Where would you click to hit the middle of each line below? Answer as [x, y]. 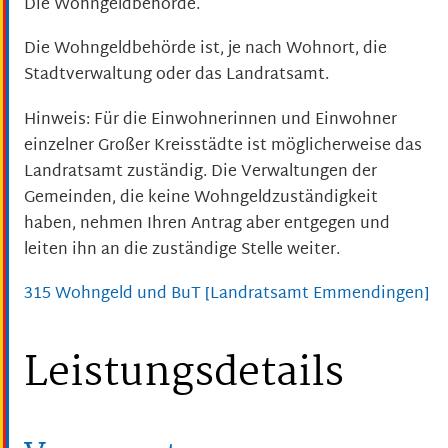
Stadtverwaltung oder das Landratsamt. [176, 76]
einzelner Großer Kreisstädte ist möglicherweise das [223, 146]
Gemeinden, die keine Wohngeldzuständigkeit [201, 198]
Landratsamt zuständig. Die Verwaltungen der [200, 172]
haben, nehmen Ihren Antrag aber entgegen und [207, 224]
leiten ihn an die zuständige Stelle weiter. [182, 250]
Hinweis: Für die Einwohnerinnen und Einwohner [210, 120]
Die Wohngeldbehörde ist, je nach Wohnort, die [205, 50]
